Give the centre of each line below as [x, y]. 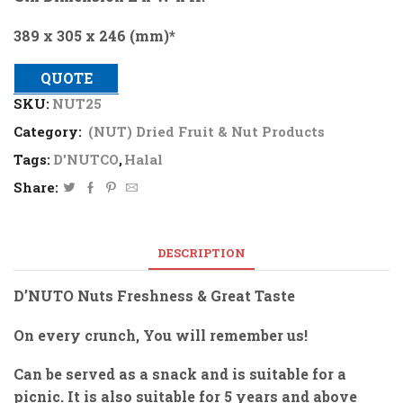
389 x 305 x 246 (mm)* [94, 35]
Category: [49, 131]
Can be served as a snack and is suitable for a [180, 374]
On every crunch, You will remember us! [161, 335]
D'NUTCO [86, 159]
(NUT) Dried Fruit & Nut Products [206, 131]
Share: [36, 187]
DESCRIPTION [201, 253]
